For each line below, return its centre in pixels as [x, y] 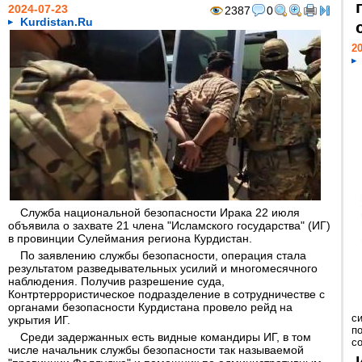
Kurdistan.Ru [57, 22]
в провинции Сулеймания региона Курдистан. [130, 238]
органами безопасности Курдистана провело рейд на [150, 307]
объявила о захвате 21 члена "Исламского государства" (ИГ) [169, 225]
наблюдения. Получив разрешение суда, [116, 281]
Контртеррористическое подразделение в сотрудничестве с [166, 294]
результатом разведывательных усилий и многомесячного [163, 268]
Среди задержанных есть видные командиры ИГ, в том [166, 337]
